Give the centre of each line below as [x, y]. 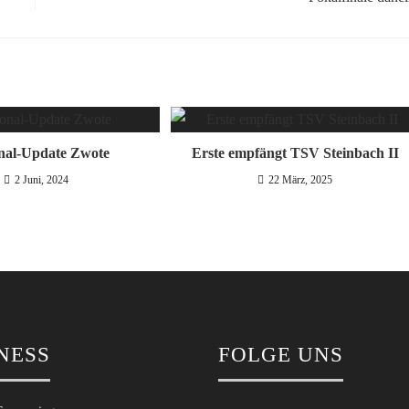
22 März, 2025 [301, 180]
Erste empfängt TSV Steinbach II [295, 153]
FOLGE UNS [280, 355]
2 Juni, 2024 [41, 180]
